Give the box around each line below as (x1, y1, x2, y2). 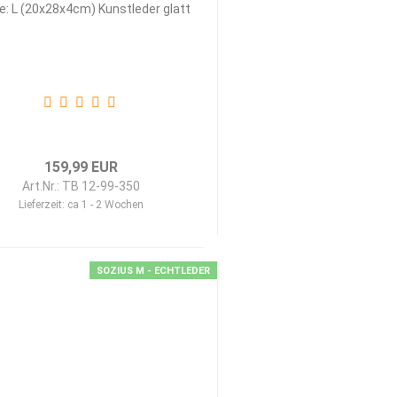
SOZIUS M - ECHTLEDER (96, 265, 210, 276)
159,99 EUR (43, 159, 118, 175)
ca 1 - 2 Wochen (66, 198, 144, 211)
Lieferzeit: (18, 198, 67, 211)
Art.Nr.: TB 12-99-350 (21, 179, 140, 193)
